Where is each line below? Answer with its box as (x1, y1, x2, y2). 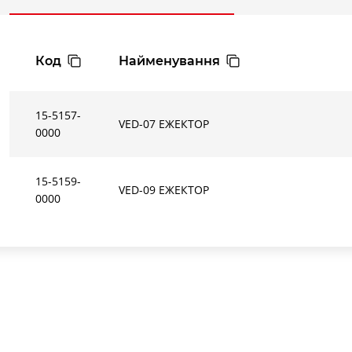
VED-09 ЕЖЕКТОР (119, 181, 210, 197)
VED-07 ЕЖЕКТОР (119, 115, 210, 131)
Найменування (119, 53, 221, 68)
